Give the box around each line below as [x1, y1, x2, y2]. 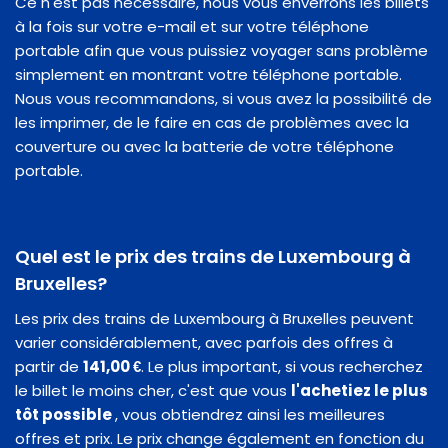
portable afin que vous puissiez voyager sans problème [15, 39, 428, 61]
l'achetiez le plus [291, 379, 428, 401]
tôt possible [15, 403, 115, 425]
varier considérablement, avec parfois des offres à [15, 331, 393, 353]
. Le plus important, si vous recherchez [141, 355, 423, 377]
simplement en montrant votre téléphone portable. [15, 63, 402, 85]
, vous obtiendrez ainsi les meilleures [115, 403, 385, 425]
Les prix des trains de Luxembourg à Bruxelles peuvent [15, 307, 414, 329]
